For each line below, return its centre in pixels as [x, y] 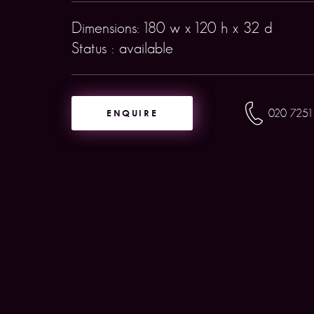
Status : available [122, 48]
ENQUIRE [132, 113]
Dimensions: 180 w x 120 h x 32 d [172, 28]
